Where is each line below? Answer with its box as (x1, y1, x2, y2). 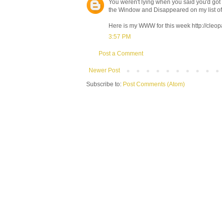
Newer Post (89, 66, 120, 74)
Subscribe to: (86, 80, 123, 88)
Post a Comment (99, 50, 143, 57)
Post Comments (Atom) (123, 80, 185, 88)
